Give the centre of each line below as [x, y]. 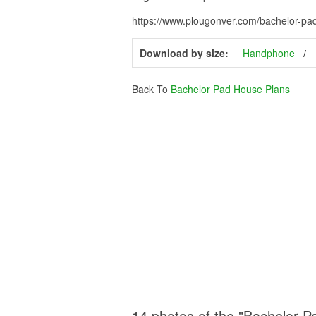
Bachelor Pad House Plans [230, 89]
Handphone [269, 53]
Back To [151, 89]
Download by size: [184, 53]
